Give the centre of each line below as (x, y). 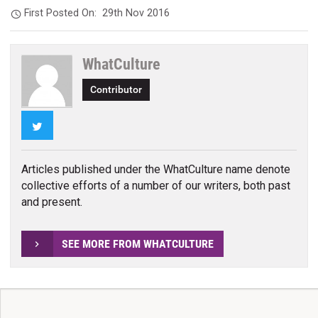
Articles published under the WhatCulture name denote (155, 169)
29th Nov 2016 (136, 13)
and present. (51, 202)
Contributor (116, 89)
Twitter (60, 125)
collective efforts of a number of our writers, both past (155, 185)
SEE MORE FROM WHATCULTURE (137, 243)
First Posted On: (64, 13)
